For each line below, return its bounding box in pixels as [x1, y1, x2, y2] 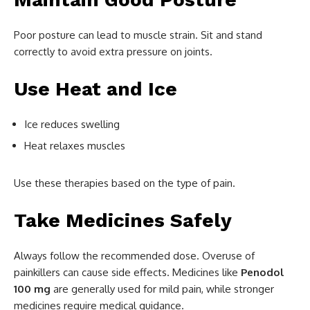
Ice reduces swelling [24, 117, 120, 131]
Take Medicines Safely [14, 209, 232, 232]
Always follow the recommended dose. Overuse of [14, 249, 255, 262]
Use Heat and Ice [14, 77, 177, 100]
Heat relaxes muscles [24, 139, 125, 152]
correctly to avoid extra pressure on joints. [14, 44, 212, 58]
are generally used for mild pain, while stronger [51, 282, 274, 295]
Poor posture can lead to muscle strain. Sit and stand [14, 28, 262, 42]
